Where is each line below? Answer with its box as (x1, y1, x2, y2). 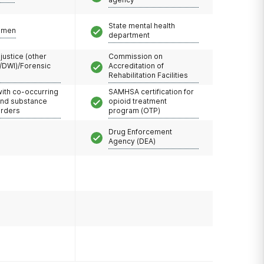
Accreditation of (108, 61, 164, 70)
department (108, 30, 150, 39)
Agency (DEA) (108, 136, 156, 146)
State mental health (108, 21, 175, 30)
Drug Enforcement (108, 127, 172, 136)
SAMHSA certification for (108, 87, 194, 96)
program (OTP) (108, 105, 160, 115)
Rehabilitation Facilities (108, 70, 188, 80)
